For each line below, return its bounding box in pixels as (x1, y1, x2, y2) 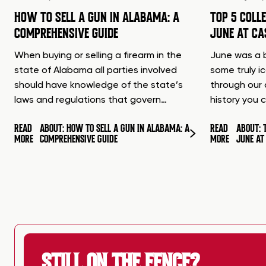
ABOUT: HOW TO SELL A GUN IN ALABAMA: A (40, 121, 190, 135)
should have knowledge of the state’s (14, 80, 183, 90)
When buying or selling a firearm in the (14, 50, 182, 61)
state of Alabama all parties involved (14, 65, 177, 75)
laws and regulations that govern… (14, 95, 167, 105)
